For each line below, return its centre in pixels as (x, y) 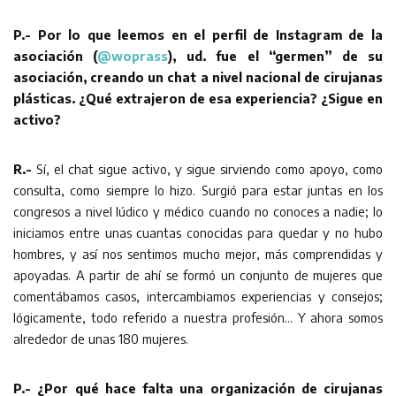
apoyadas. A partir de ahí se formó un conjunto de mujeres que (198, 274)
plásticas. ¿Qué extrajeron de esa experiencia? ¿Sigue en (198, 98)
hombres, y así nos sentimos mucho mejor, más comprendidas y (198, 253)
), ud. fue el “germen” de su (276, 55)
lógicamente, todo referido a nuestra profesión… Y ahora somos (198, 317)
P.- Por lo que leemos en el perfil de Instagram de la (198, 34)
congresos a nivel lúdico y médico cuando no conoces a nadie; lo (198, 211)
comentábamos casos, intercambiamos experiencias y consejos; (198, 296)
